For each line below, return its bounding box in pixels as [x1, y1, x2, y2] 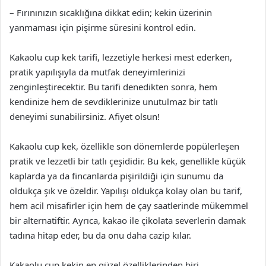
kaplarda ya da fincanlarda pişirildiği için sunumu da [9, 170, 223, 182]
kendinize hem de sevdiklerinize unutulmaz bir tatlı [9, 96, 218, 107]
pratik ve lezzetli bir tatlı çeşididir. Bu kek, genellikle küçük [9, 155, 246, 167]
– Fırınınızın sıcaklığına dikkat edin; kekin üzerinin [9, 7, 212, 18]
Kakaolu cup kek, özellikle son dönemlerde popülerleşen [9, 140, 239, 152]
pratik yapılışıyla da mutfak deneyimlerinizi [9, 66, 185, 78]
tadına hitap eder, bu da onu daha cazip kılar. [9, 229, 191, 241]
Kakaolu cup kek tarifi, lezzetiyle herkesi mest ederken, [9, 51, 232, 63]
